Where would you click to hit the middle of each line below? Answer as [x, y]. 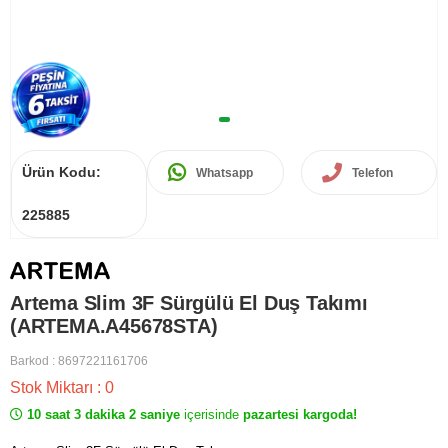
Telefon [372, 172]
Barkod [29, 361]
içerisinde [211, 415]
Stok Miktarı [53, 388]
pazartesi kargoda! [298, 415]
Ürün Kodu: [61, 172]
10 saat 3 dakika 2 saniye [103, 415]
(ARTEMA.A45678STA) [114, 326]
